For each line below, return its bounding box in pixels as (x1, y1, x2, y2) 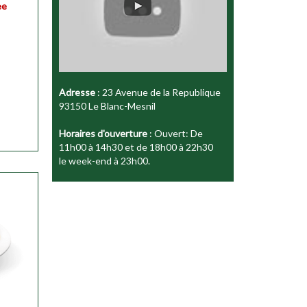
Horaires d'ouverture (59, 127, 147, 139)
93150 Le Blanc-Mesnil (59, 99, 156, 112)
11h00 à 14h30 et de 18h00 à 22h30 (59, 140, 213, 153)
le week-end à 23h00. (59, 154, 150, 167)
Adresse (59, 86, 95, 98)
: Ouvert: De (147, 127, 203, 139)
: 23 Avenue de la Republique (95, 86, 221, 98)
